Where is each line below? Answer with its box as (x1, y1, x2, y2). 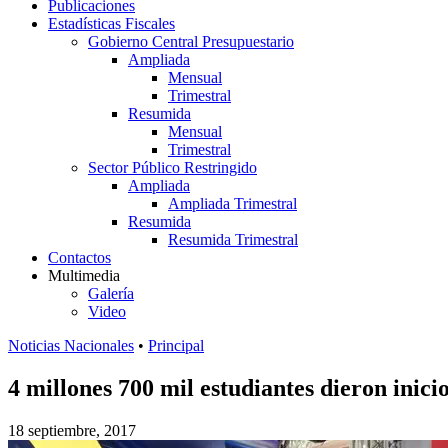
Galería (88, 285, 134, 302)
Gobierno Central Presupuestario (88, 33, 294, 50)
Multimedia (48, 267, 120, 284)
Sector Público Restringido (88, 159, 257, 176)
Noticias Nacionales (8, 337, 134, 354)
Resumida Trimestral (168, 231, 298, 248)
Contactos (48, 249, 111, 266)
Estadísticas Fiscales (48, 15, 175, 32)
